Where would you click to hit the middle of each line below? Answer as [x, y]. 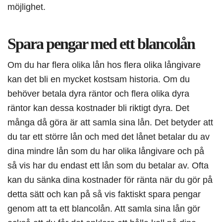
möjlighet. [27, 7]
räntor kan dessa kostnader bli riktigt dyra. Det [98, 108]
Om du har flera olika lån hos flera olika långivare [104, 65]
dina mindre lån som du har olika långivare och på [106, 151]
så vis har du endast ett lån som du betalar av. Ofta [108, 166]
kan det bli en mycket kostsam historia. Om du [99, 79]
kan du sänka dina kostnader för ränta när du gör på [110, 180]
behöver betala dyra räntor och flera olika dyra [98, 94]
